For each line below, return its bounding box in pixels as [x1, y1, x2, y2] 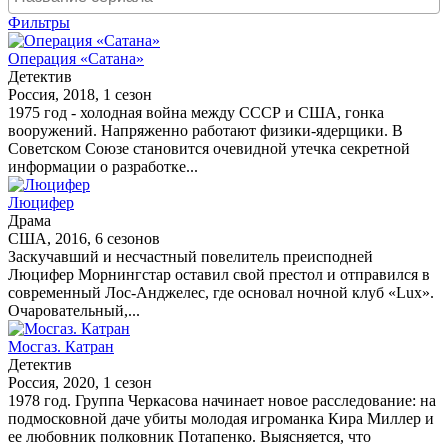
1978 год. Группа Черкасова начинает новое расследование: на [8, 391, 436, 409]
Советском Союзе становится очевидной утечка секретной [8, 139, 410, 157]
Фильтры [8, 13, 70, 31]
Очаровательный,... [8, 301, 140, 319]
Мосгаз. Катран [8, 337, 114, 355]
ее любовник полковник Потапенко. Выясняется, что [8, 427, 371, 445]
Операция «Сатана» [8, 49, 144, 67]
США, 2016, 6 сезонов [8, 229, 160, 247]
